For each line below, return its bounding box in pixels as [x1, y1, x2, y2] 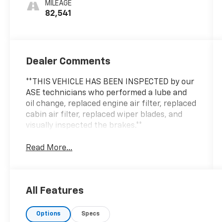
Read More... [26, 144, 73, 152]
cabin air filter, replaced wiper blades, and [26, 111, 183, 119]
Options [36, 211, 61, 217]
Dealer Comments [26, 56, 111, 67]
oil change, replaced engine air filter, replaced [26, 100, 197, 109]
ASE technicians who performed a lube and [26, 89, 187, 98]
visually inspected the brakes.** [26, 122, 143, 130]
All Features [26, 185, 84, 196]
